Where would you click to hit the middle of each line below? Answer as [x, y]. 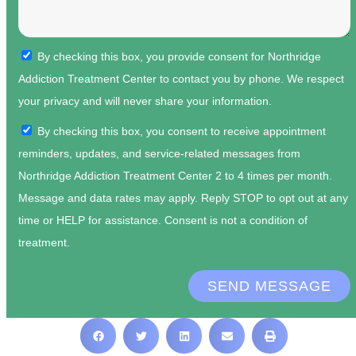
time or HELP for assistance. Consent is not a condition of [163, 221]
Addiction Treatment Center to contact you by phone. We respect [181, 79]
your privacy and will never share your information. [145, 101]
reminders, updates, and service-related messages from [159, 154]
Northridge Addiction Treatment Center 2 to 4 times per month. [175, 176]
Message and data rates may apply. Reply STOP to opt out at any [183, 198]
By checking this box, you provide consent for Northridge [179, 57]
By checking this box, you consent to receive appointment [182, 132]
